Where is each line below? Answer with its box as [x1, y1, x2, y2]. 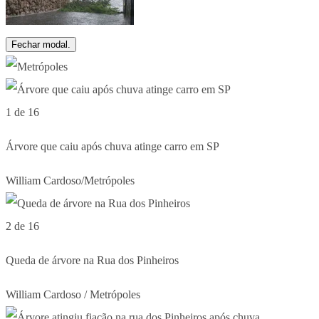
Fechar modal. [11, 38, 70, 50]
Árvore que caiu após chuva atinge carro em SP [6, 140, 219, 152]
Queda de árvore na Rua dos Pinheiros [6, 253, 179, 266]
